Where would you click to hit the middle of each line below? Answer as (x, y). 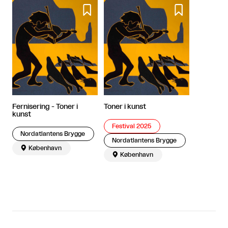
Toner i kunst (125, 107)
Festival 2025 (132, 126)
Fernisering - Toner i (45, 107)
